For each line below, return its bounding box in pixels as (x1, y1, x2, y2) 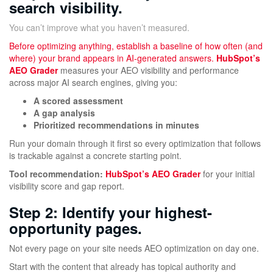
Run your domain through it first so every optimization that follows (9, 137, 261, 150)
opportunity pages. (9, 218, 142, 239)
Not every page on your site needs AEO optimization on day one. (9, 242, 259, 255)
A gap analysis (34, 107, 95, 119)
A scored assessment (34, 94, 123, 107)
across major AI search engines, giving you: (9, 76, 177, 89)
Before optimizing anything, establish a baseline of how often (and (9, 40, 263, 52)
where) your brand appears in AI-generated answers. (9, 52, 216, 65)
